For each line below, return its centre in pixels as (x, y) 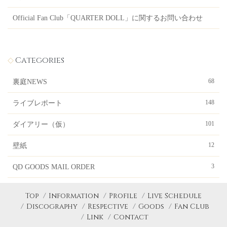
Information (74, 196)
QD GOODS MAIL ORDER (54, 167)
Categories (40, 60)
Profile (123, 196)
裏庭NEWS (30, 82)
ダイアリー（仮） (41, 124)
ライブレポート (37, 103)
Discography (52, 206)
